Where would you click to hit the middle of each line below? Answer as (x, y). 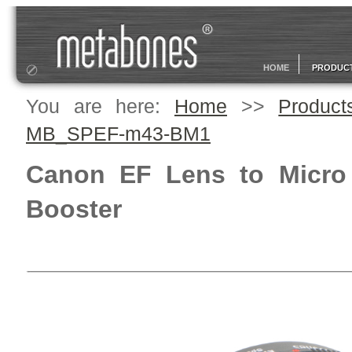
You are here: (100, 106)
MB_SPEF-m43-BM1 (118, 134)
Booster (74, 209)
